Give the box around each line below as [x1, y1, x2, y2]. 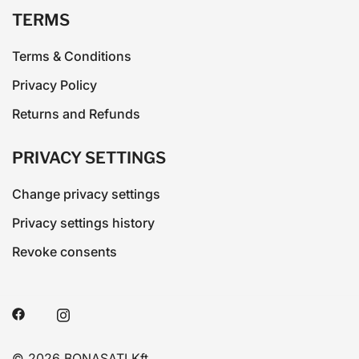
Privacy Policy [12, 77, 97, 94]
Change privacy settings [12, 186, 160, 203]
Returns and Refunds [12, 106, 140, 123]
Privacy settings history [12, 215, 155, 232]
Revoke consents [12, 244, 117, 260]
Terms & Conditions [12, 48, 131, 65]
